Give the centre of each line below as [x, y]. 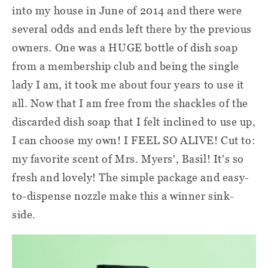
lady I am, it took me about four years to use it [128, 85]
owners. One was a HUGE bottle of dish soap [125, 48]
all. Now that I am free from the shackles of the [130, 103]
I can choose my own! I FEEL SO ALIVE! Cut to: [134, 141]
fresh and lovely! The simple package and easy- [131, 178]
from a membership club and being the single [126, 66]
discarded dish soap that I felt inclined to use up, [134, 122]
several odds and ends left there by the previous [132, 29]
